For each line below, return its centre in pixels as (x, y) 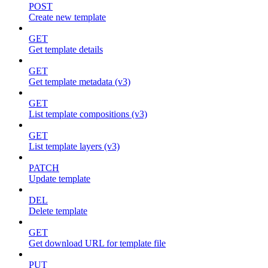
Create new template (67, 17)
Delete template (58, 211)
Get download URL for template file (97, 243)
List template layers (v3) (74, 147)
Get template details (66, 50)
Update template (60, 179)
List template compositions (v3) (88, 114)
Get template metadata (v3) (80, 82)
